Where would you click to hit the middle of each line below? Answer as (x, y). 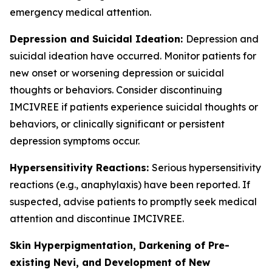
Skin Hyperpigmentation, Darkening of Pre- (120, 245)
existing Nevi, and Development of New (110, 262)
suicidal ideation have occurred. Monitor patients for (133, 56)
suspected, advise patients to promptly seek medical (133, 201)
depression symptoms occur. (75, 141)
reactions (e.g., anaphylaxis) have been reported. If (130, 184)
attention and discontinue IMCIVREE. (97, 218)
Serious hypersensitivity (206, 167)
